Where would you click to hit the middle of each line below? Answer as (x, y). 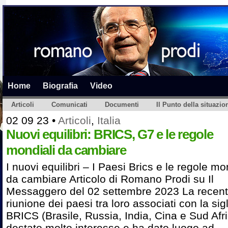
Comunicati (69, 105)
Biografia (60, 85)
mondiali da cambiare (66, 150)
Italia (109, 120)
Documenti (122, 105)
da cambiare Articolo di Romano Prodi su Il (110, 179)
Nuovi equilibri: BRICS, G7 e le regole (110, 134)
